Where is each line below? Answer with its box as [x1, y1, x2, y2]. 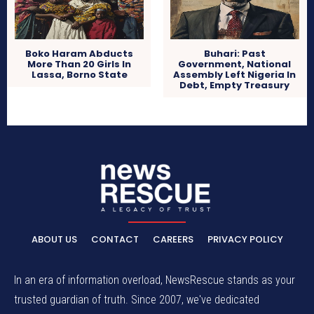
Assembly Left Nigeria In [173, 68, 296, 82]
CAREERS [152, 232, 193, 246]
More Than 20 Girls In [27, 57, 132, 71]
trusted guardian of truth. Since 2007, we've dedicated [14, 292, 259, 306]
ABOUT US [31, 232, 77, 246]
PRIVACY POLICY [207, 232, 283, 246]
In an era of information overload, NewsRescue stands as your [14, 273, 295, 287]
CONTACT [90, 232, 139, 246]
